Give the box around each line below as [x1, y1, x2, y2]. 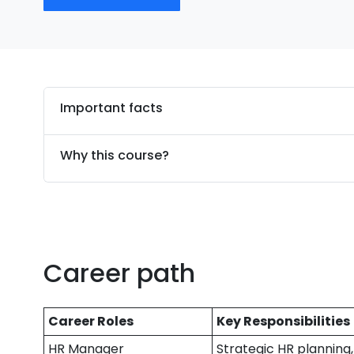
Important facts [60, 99, 164, 117]
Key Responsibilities [217, 312, 351, 330]
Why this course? [60, 146, 170, 164]
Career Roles [48, 312, 134, 330]
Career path [43, 255, 196, 291]
